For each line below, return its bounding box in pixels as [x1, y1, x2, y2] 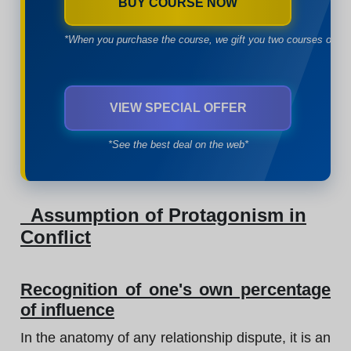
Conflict [20, 226, 91, 248]
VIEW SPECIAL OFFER [109, 101, 247, 114]
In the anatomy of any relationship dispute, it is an [20, 330, 331, 346]
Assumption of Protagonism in [20, 204, 306, 226]
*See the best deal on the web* [107, 139, 248, 150]
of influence [20, 300, 114, 320]
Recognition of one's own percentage [20, 280, 331, 299]
